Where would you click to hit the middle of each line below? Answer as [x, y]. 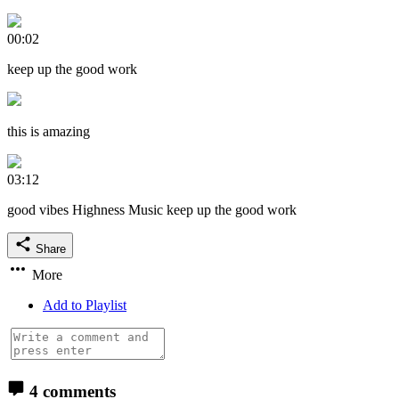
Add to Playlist [85, 305]
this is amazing [49, 131]
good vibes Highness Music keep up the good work [152, 209]
